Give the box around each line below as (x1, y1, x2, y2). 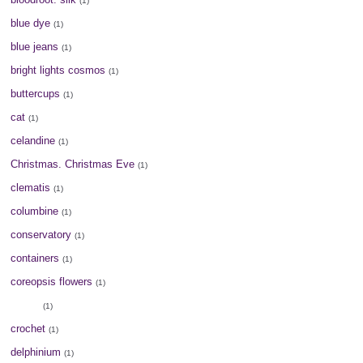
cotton (11, 298, 41, 311)
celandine (11, 134, 56, 147)
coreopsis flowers (11, 275, 93, 288)
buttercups (11, 87, 61, 100)
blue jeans (11, 40, 59, 53)
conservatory (11, 228, 72, 241)
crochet (11, 322, 46, 335)
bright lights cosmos (11, 63, 106, 76)
